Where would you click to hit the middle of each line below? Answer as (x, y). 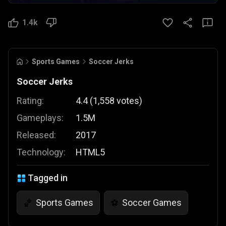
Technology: (41, 152)
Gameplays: (40, 118)
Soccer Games (152, 203)
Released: (36, 135)
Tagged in (48, 178)
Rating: (30, 101)
